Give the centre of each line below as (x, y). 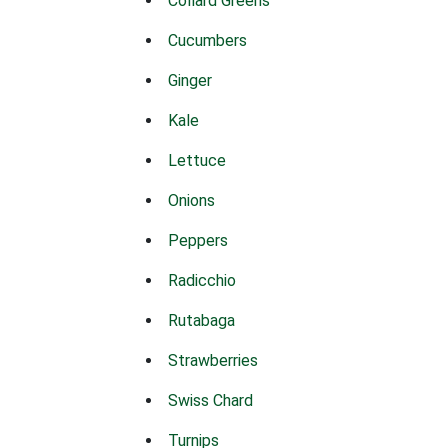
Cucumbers (207, 40)
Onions (191, 200)
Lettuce (197, 160)
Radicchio (202, 280)
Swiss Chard (210, 400)
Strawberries (213, 360)
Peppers (198, 240)
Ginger (190, 80)
